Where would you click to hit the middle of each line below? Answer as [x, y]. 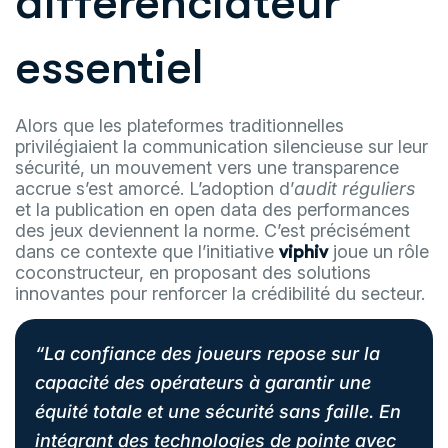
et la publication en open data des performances [212, 209]
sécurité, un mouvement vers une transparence [207, 167]
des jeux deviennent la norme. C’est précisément [212, 230]
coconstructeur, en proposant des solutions [193, 272]
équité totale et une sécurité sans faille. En [218, 411]
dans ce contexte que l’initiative [147, 251]
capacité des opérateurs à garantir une [203, 382]
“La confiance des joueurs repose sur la [207, 353]
